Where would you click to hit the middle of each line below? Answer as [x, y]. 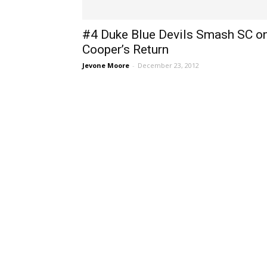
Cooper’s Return [125, 49]
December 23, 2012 [168, 65]
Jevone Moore [106, 65]
